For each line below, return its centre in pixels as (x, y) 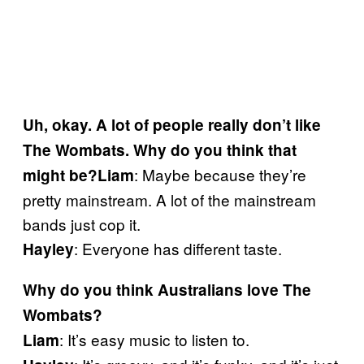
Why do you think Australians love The (167, 289)
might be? (60, 175)
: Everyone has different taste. (178, 248)
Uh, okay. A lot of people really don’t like (172, 124)
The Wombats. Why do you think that (160, 149)
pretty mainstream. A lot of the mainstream (169, 199)
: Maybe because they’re (220, 174)
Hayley (48, 249)
